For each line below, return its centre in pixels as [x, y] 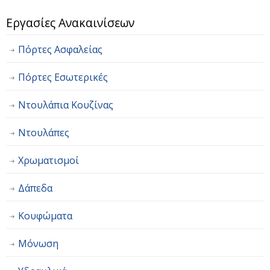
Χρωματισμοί [49, 160]
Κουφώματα [45, 215]
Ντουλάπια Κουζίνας [66, 105]
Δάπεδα [35, 188]
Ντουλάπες [44, 132]
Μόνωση [38, 243]
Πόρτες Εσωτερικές [63, 77]
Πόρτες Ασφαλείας [60, 49]
